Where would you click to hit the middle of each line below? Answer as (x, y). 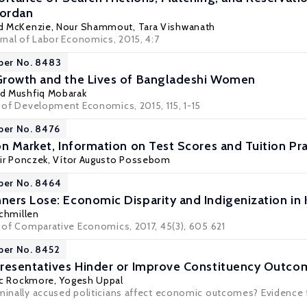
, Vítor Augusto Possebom (109, 160)
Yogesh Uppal (91, 280)
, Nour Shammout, (95, 27)
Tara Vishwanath (177, 27)
